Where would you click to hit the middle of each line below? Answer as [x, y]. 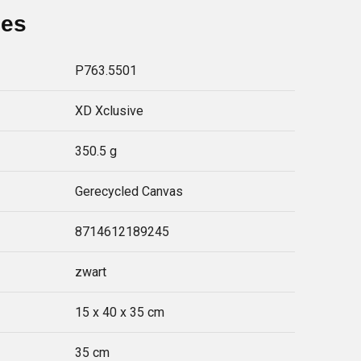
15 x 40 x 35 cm [120, 312]
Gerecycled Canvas [129, 191]
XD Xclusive [110, 110]
